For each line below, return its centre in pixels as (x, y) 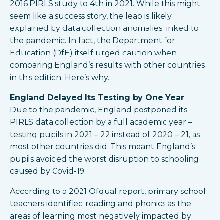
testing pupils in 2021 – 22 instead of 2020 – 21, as (105, 135)
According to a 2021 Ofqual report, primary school (108, 192)
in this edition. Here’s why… (61, 78)
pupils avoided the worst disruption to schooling (104, 159)
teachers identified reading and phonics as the (100, 204)
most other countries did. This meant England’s (102, 147)
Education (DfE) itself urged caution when (93, 53)
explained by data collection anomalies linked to (104, 28)
